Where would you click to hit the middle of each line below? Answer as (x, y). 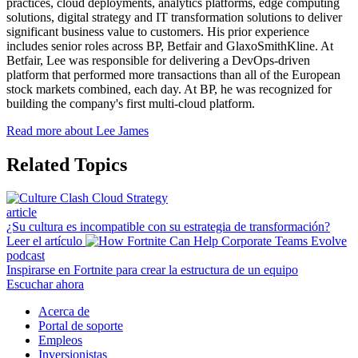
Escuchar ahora (45, 284)
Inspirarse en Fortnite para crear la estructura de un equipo (152, 270)
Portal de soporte (81, 326)
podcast (26, 256)
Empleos (60, 340)
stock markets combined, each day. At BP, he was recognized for (169, 89)
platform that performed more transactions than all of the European (173, 74)
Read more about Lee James (78, 130)
